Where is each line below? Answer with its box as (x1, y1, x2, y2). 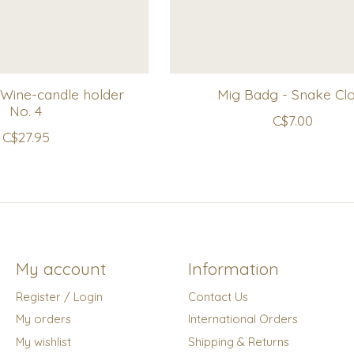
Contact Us (187, 289, 248, 305)
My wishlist (15, 333, 71, 349)
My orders (15, 311, 71, 327)
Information (187, 258, 279, 280)
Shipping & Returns (187, 333, 289, 349)
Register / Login (15, 289, 103, 305)
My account (15, 258, 106, 280)
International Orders (187, 311, 298, 327)
